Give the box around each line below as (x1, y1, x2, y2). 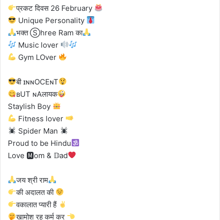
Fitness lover (16, 113, 66, 123)
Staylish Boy (8, 101, 53, 111)
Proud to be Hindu (8, 138, 71, 148)
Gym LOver (16, 52, 59, 62)
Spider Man (16, 126, 60, 136)
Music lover (16, 40, 61, 50)
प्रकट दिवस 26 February (16, 3, 95, 13)
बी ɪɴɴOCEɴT (16, 77, 59, 86)
